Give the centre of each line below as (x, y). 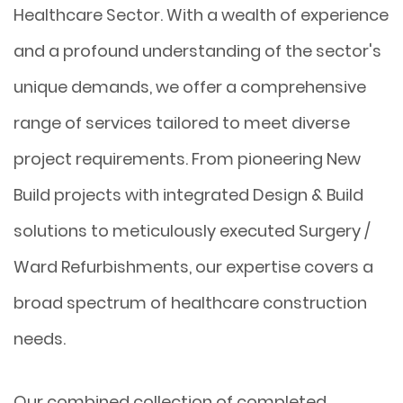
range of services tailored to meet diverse (182, 122)
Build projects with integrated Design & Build (188, 194)
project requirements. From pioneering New (187, 158)
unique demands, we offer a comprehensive (190, 86)
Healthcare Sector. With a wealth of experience (201, 14)
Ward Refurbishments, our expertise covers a (193, 266)
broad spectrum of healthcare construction (190, 302)
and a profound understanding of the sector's (197, 50)
